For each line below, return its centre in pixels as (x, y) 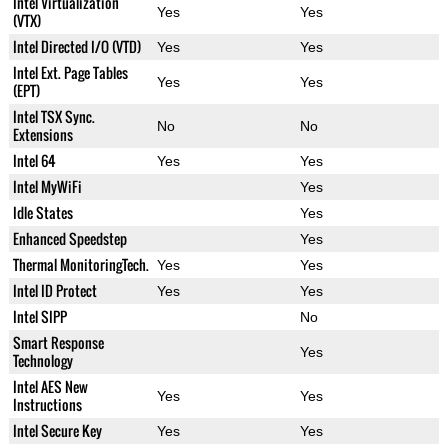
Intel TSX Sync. (53, 117)
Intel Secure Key (57, 431)
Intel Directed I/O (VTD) (76, 47)
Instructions (47, 405)
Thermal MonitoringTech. (80, 265)
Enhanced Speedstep (69, 239)
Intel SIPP (39, 317)
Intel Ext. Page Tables (70, 73)
